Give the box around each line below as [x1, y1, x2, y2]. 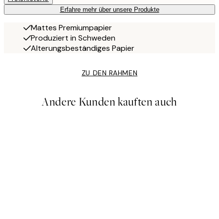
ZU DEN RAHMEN [81, 68, 138, 78]
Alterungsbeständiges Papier [31, 43, 134, 54]
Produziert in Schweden [31, 33, 115, 44]
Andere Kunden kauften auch [42, 94, 177, 110]
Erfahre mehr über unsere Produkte [60, 6, 159, 14]
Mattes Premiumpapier [31, 22, 112, 33]
